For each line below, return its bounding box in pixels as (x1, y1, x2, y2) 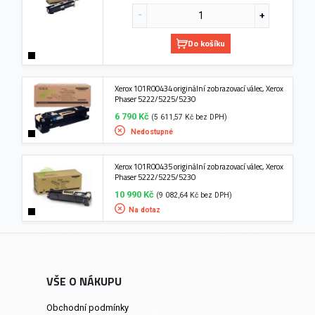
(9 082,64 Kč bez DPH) (156, 190, 233, 200)
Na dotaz (129, 205, 161, 214)
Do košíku (188, 36, 226, 50)
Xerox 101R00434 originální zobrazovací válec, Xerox (115, 82, 284, 94)
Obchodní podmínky (46, 302, 129, 313)
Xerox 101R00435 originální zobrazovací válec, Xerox (115, 160, 284, 172)
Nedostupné (129, 127, 174, 136)
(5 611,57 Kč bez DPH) (151, 112, 228, 122)
